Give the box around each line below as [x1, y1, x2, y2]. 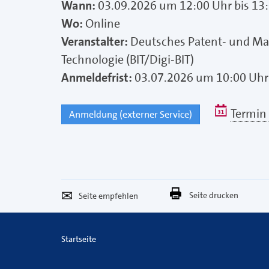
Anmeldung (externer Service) [69, 108, 192, 121]
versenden [78, 244, 141, 262]
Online [85, 16, 120, 32]
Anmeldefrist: [61, 70, 134, 86]
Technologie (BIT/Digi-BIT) [61, 52, 194, 68]
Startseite [61, 234, 96, 245]
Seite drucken [189, 190, 238, 201]
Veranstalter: [61, 34, 130, 50]
